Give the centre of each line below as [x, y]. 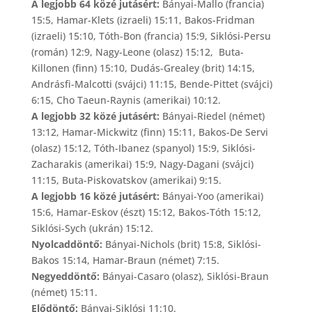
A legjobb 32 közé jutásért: [95, 116]
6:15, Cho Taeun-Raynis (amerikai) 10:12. [127, 100]
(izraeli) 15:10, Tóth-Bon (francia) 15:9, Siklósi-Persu [151, 36]
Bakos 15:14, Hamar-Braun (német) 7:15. [125, 260]
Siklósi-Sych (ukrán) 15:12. [93, 228]
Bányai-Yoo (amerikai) [211, 196]
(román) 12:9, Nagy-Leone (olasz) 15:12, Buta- [137, 52]
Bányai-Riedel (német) [212, 116]
